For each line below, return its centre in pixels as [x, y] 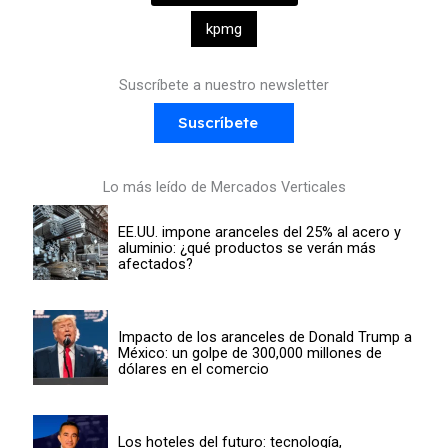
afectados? [155, 263]
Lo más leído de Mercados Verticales [224, 187]
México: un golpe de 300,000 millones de [249, 352]
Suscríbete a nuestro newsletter [224, 85]
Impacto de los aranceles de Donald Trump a [264, 336]
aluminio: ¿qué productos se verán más [246, 247]
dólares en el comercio [193, 368]
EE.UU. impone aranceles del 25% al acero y [259, 231]
